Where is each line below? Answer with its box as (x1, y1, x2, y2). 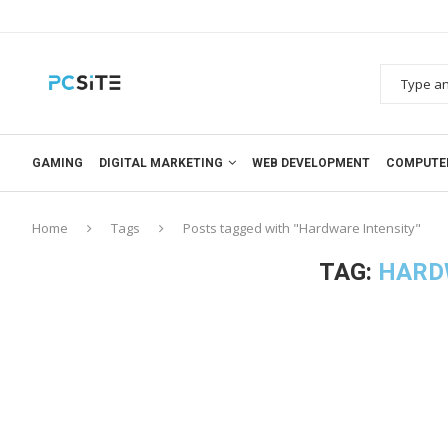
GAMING (32, 155, 83, 170)
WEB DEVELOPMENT (252, 155, 370, 170)
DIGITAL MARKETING (99, 155, 223, 170)
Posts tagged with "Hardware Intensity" (183, 218, 421, 237)
